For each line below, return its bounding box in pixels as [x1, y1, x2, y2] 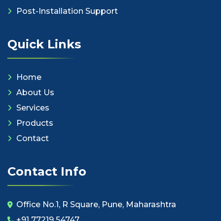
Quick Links [7, 37, 81, 52]
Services [16, 103, 49, 113]
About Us [16, 88, 54, 98]
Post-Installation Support [16, 6, 118, 16]
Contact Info [7, 164, 86, 179]
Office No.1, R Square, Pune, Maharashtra [16, 200, 176, 210]
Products [16, 118, 53, 128]
